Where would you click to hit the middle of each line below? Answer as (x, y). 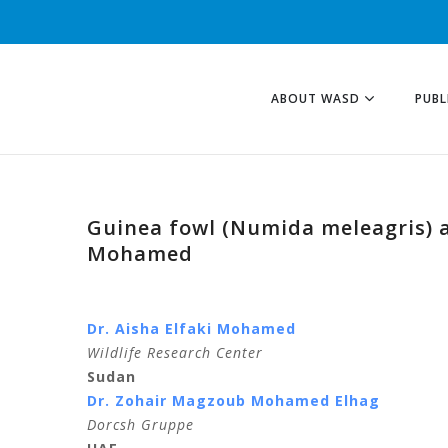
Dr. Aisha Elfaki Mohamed (191, 328)
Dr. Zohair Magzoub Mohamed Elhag (233, 400)
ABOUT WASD (315, 98)
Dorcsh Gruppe (140, 424)
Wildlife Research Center (175, 352)
